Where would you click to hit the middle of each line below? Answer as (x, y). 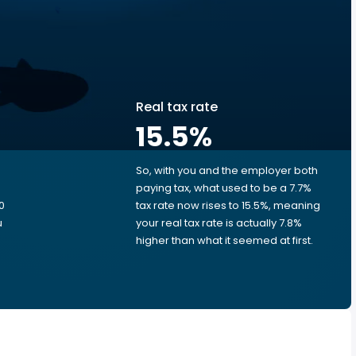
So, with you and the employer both (227, 170)
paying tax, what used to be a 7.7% (224, 188)
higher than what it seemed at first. (224, 240)
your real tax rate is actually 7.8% (219, 223)
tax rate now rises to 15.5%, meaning (228, 205)
